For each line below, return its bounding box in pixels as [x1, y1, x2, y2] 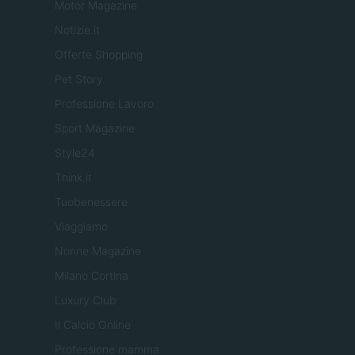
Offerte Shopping [55, 48, 143, 62]
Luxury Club [55, 293, 116, 307]
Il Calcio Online [55, 318, 131, 332]
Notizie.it [55, 23, 100, 37]
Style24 [55, 146, 95, 160]
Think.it [55, 170, 92, 185]
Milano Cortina [55, 269, 128, 283]
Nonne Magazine [55, 244, 141, 258]
